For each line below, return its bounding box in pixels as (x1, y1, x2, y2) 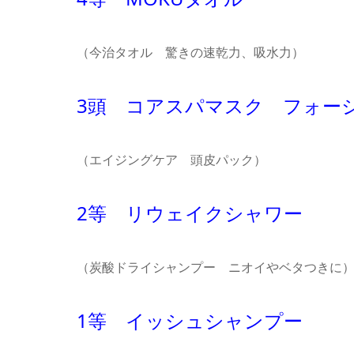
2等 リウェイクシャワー (77, 199, 303, 226)
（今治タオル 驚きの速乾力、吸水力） (77, 43, 304, 61)
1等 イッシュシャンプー (77, 307, 303, 333)
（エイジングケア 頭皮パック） (77, 150, 266, 168)
